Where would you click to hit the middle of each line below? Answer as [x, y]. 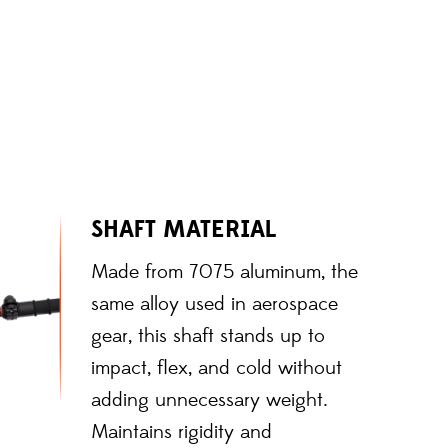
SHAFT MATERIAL [183, 229]
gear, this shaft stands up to [208, 336]
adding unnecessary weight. [209, 400]
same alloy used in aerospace [214, 304]
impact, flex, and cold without [216, 368]
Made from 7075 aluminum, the [224, 272]
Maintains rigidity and [181, 432]
